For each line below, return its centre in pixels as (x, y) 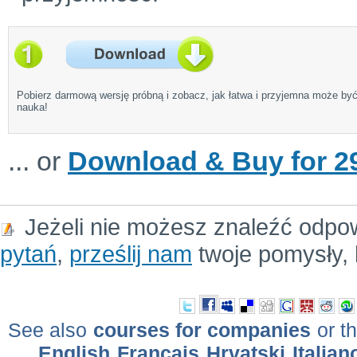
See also (50, 330)
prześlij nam (131, 253)
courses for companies (202, 330)
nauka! (32, 107)
